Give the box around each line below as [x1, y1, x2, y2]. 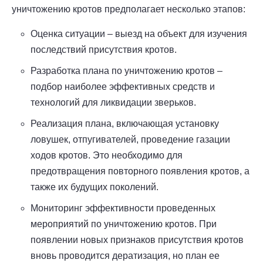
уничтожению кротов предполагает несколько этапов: [12, 4, 245, 15]
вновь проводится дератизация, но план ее [31, 251, 220, 261]
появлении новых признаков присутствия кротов [31, 235, 244, 245]
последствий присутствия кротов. [31, 45, 177, 55]
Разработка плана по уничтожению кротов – [31, 66, 222, 76]
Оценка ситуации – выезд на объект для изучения [31, 29, 247, 39]
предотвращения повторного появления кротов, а [31, 166, 249, 177]
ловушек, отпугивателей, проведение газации [31, 134, 230, 145]
